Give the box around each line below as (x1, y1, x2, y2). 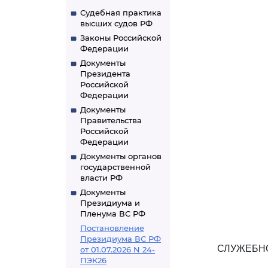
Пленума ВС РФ (80, 209, 145, 218)
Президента (80, 69, 130, 78)
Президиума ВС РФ (80, 234, 161, 243)
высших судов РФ (80, 19, 153, 28)
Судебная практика (80, 8, 162, 17)
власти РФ (80, 173, 123, 182)
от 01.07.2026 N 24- (80, 245, 155, 254)
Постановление (80, 223, 144, 233)
